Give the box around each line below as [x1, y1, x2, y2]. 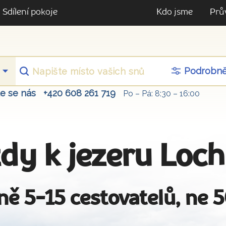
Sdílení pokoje [3, 8, 58, 17]
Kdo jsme [156, 8, 193, 17]
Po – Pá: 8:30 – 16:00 [123, 89, 200, 99]
